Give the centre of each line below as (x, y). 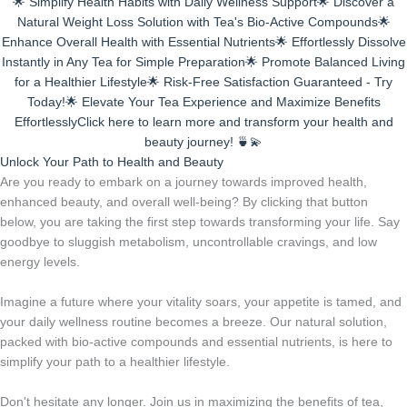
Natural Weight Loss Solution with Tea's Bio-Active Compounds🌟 (203, 22)
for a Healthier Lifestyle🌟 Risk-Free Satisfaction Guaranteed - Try (203, 82)
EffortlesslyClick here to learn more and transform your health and (203, 122)
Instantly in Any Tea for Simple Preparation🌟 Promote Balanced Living (203, 62)
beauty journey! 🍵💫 (203, 142)
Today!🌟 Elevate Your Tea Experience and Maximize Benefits (203, 102)
